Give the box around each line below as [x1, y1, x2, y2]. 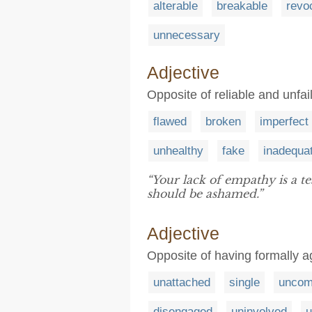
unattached [153, 275, 210, 289]
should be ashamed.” [147, 186, 263, 201]
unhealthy [153, 143, 203, 157]
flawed [153, 114, 187, 128]
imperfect [260, 114, 309, 128]
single [229, 275, 260, 289]
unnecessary [153, 28, 220, 42]
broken [205, 114, 241, 128]
